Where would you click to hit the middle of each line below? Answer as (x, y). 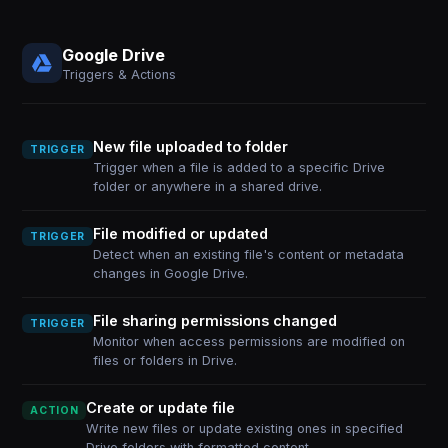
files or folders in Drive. (164, 360)
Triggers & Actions (119, 74)
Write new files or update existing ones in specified (245, 428)
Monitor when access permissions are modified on (248, 341)
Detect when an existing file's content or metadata (248, 254)
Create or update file (161, 407)
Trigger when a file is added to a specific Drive (238, 167)
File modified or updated (180, 233)
